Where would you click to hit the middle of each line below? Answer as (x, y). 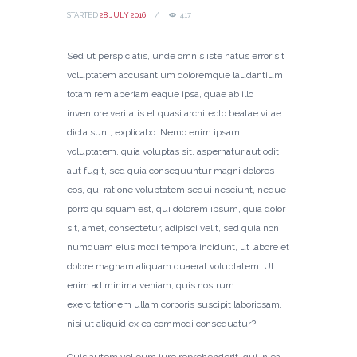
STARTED (83, 15)
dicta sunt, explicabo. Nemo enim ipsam (153, 132)
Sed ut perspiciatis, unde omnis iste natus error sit (176, 55)
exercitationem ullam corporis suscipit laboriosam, (175, 304)
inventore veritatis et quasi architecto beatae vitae (174, 113)
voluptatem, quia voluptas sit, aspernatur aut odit (173, 151)
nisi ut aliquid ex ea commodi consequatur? (161, 323)
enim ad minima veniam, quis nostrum (151, 285)
